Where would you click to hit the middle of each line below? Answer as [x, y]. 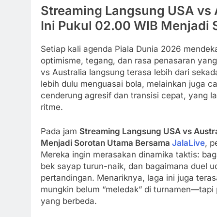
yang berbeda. [69, 201]
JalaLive [188, 143]
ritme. [52, 107]
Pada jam [60, 131]
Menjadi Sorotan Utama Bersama [106, 143]
